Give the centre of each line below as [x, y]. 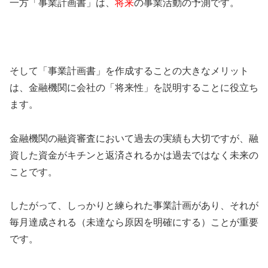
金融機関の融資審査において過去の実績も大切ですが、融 [134, 138]
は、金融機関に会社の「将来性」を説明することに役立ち [134, 87]
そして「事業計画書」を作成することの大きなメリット [129, 71]
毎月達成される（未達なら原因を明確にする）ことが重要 [134, 223]
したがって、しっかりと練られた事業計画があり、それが [134, 206]
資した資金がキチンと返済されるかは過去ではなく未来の [134, 155]
